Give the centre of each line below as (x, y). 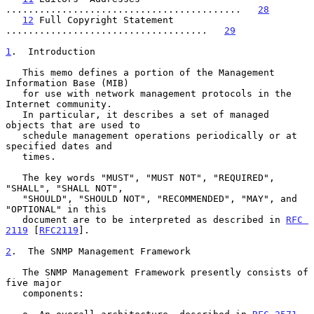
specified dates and (59, 146)
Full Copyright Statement (104, 20)
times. (14, 156)
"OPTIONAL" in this (56, 209)
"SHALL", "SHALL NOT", (64, 188)
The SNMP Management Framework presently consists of (14, 272)
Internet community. (59, 104)
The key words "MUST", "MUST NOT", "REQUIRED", (14, 177)
